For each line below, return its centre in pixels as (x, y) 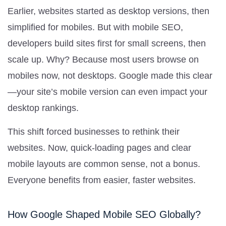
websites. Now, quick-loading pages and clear (99, 148)
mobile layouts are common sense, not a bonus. (104, 164)
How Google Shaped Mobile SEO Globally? (104, 214)
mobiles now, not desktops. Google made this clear (110, 75)
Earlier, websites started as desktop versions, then (108, 11)
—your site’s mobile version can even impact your (107, 92)
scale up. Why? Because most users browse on (103, 59)
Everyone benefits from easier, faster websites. (102, 180)
